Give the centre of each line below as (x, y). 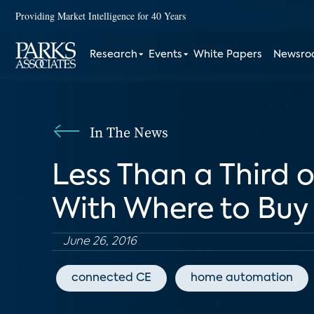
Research (114, 55)
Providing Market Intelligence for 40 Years (101, 15)
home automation (242, 278)
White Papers (228, 55)
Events (166, 55)
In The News (129, 132)
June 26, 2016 (100, 242)
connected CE (111, 278)
